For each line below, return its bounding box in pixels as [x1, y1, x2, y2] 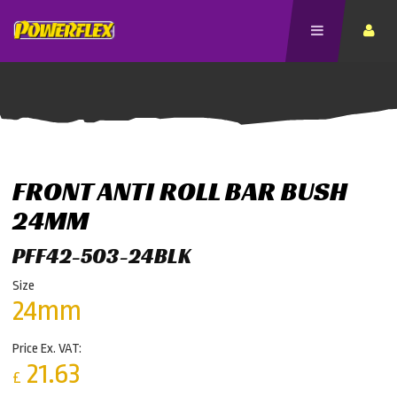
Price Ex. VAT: [12, 341, 82, 356]
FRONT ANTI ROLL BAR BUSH [12, 175, 347, 208]
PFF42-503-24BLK [12, 243, 191, 269]
